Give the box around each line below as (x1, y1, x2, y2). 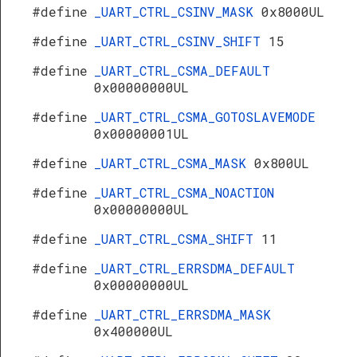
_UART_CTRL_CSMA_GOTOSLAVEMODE (94, 108, 316, 125)
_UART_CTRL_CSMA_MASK (94, 155, 254, 171)
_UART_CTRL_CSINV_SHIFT (94, 33, 269, 49)
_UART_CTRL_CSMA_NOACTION (94, 184, 274, 201)
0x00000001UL (94, 125, 189, 142)
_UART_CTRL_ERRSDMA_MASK (94, 306, 271, 323)
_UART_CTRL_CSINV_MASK (94, 3, 261, 20)
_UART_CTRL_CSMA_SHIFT (94, 230, 261, 247)
